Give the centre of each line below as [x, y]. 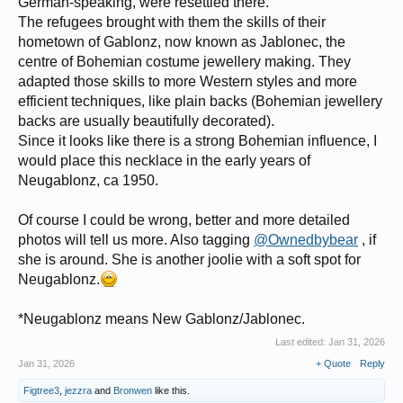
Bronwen [133, 390]
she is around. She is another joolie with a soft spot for [189, 259]
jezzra [78, 390]
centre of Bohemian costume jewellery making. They [184, 61]
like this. [171, 390]
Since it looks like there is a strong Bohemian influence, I [197, 140]
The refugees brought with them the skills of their [172, 22]
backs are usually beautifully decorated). [146, 121]
